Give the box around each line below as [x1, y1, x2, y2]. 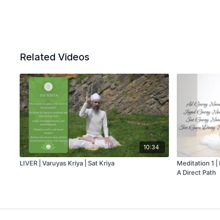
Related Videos [20, 51, 90, 63]
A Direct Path [177, 168, 217, 177]
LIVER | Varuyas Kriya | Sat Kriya [20, 159, 115, 167]
